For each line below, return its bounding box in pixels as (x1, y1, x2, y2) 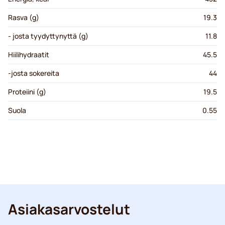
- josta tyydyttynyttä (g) (8, 31, 88, 41)
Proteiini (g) (8, 87, 46, 97)
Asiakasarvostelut (8, 199, 130, 218)
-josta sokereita (8, 68, 59, 78)
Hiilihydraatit (8, 50, 49, 60)
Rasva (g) (8, 13, 39, 23)
